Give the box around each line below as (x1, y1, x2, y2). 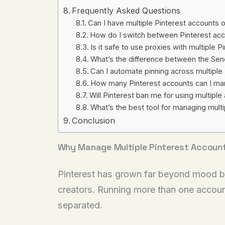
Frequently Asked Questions (71, 6, 180, 16)
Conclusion (71, 116, 115, 126)
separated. (57, 200, 102, 211)
